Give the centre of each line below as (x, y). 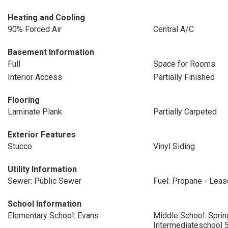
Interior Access (35, 77)
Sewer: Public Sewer (45, 181)
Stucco (20, 146)
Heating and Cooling (46, 18)
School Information (45, 204)
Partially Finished (184, 77)
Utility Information (42, 169)
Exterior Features (42, 135)
